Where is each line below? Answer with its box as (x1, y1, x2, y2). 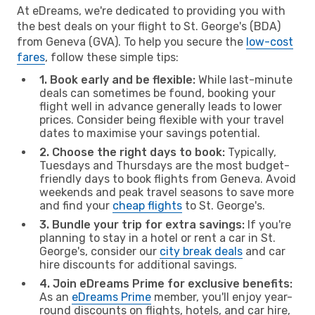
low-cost (246, 34, 293, 49)
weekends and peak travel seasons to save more (39, 185, 294, 199)
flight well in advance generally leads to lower (39, 99, 282, 113)
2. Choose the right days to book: (39, 145, 225, 159)
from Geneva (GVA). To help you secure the (17, 34, 246, 49)
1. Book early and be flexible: (39, 72, 195, 86)
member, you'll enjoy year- (151, 290, 292, 304)
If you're (245, 217, 291, 231)
